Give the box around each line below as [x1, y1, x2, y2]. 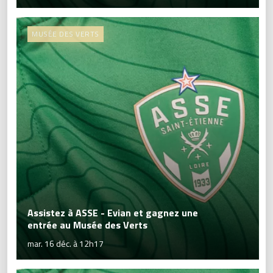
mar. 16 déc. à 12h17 [27, 237, 104, 250]
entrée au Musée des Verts [27, 218, 147, 232]
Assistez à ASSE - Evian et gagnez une [27, 205, 198, 220]
